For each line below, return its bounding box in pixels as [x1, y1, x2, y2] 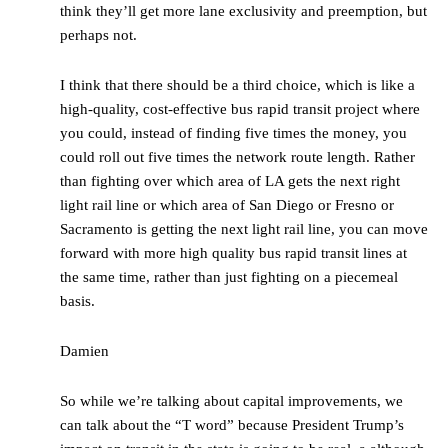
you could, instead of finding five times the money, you [60, 125, 407, 142]
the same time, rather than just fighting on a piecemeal [60, 269, 398, 286]
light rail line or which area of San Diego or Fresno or [60, 197, 394, 214]
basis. [60, 293, 95, 310]
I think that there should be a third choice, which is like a [60, 77, 415, 94]
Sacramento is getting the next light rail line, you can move [60, 221, 428, 238]
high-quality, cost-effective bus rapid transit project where [60, 101, 420, 118]
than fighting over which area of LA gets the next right [60, 173, 400, 190]
